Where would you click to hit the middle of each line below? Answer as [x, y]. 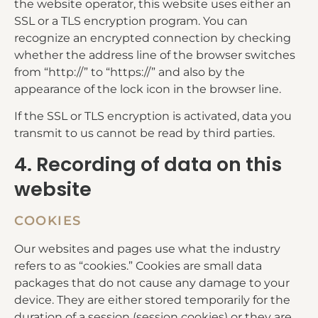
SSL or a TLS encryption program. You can [131, 21]
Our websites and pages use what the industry [147, 249]
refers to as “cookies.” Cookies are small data [138, 266]
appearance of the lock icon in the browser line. [148, 89]
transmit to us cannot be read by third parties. [144, 133]
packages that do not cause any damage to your [152, 283]
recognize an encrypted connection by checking [153, 38]
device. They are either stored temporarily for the [152, 300]
